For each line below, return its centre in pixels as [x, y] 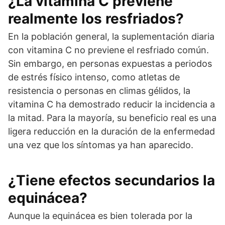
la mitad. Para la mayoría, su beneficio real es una [112, 118]
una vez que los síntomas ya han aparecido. [101, 145]
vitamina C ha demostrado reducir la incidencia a [111, 104]
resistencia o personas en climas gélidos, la [99, 91]
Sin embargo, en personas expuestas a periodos [110, 64]
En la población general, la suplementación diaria [111, 37]
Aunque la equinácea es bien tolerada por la [100, 216]
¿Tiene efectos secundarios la [111, 181]
